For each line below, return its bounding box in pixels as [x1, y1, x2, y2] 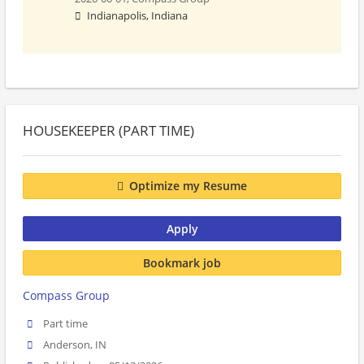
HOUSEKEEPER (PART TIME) [23, 121, 194, 140]
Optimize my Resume [129, 178, 247, 194]
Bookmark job [143, 254, 221, 271]
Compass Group [23, 288, 110, 303]
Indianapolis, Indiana [87, 9, 188, 23]
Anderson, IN [43, 338, 107, 353]
